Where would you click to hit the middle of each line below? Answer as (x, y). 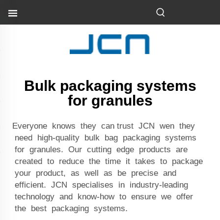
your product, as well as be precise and (94, 173)
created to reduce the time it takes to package (108, 161)
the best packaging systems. (70, 208)
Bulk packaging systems (110, 85)
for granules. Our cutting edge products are (100, 149)
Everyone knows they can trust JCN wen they (104, 126)
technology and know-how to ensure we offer (103, 196)
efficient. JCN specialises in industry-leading (100, 185)
